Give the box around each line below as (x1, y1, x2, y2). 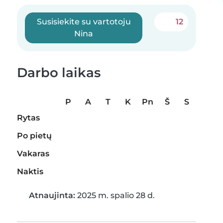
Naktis (17, 167, 43, 176)
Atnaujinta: (29, 191, 75, 200)
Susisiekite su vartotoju (36, 17, 131, 26)
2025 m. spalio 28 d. (75, 191, 155, 200)
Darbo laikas (17, 65, 101, 80)
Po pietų (17, 131, 52, 140)
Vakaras (17, 149, 49, 158)
